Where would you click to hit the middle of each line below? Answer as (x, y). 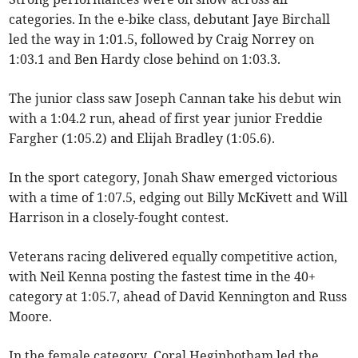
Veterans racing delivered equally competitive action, (173, 257)
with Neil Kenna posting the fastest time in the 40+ (163, 277)
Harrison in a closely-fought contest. (119, 218)
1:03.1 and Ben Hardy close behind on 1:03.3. (145, 60)
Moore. (31, 317)
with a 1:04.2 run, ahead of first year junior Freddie (166, 119)
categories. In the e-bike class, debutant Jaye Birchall (170, 20)
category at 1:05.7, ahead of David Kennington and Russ (178, 297)
